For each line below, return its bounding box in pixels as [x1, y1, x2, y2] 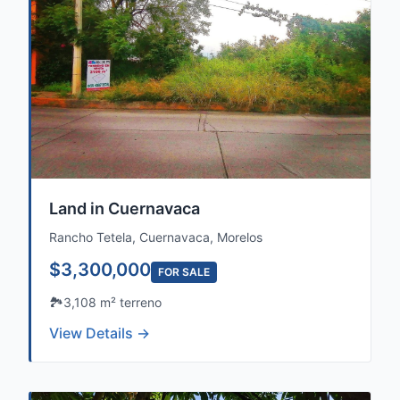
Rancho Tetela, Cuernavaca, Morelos [49, 229, 262, 245]
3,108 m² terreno [63, 295, 162, 310]
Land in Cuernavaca [49, 199, 200, 218]
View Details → [49, 324, 150, 342]
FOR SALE [158, 265, 210, 279]
